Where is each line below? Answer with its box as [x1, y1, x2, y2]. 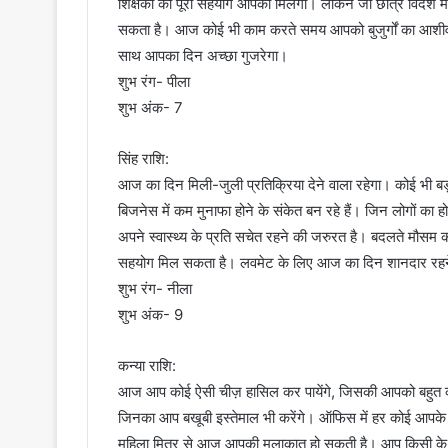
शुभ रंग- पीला [118, 72, 190, 92]
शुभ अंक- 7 [118, 98, 183, 118]
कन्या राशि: [118, 356, 176, 376]
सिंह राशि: [118, 149, 169, 169]
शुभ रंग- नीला [118, 279, 192, 299]
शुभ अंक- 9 [118, 305, 183, 325]
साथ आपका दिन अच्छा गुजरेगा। [118, 46, 288, 66]
